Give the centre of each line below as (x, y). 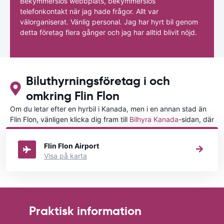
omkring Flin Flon (72, 96)
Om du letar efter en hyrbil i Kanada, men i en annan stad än (108, 108)
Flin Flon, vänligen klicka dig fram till (70, 119)
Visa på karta (65, 155)
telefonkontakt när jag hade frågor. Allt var (89, 11)
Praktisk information (85, 211)
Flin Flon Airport (71, 145)
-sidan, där (196, 119)
